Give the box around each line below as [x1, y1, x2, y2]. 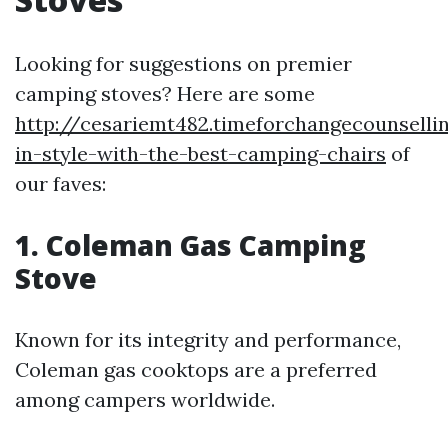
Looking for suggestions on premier [15, 51, 352, 77]
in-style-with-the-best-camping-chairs [15, 141, 386, 167]
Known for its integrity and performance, [15, 327, 401, 353]
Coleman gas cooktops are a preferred [15, 357, 377, 383]
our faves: [15, 171, 106, 197]
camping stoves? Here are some [15, 81, 315, 107]
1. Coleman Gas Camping [15, 226, 366, 265]
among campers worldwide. [15, 387, 275, 413]
